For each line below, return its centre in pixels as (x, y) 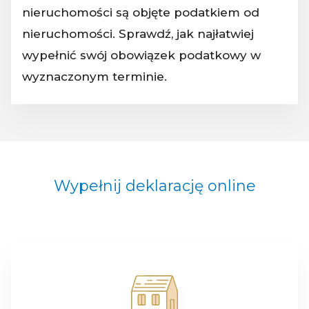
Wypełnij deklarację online (154, 186)
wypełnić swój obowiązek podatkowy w (141, 55)
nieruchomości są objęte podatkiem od (141, 12)
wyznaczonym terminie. (94, 76)
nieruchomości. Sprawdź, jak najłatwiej (138, 33)
